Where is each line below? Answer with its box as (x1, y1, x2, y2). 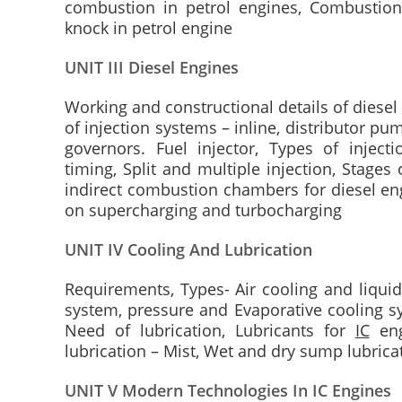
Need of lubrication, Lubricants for (65, 319, 355, 341)
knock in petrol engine (65, 17, 232, 39)
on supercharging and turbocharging (65, 199, 342, 221)
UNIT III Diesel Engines (65, 57, 239, 78)
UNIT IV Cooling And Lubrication (65, 239, 312, 260)
